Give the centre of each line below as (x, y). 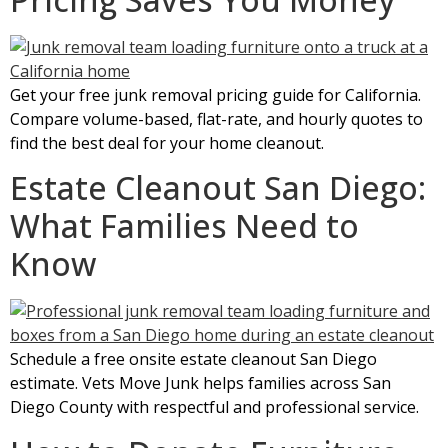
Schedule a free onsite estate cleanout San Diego (193, 359)
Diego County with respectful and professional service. (214, 407)
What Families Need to (184, 226)
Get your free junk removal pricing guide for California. (215, 94)
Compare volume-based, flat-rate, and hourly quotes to (216, 118)
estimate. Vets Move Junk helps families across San (200, 383)
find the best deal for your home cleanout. (167, 142)
